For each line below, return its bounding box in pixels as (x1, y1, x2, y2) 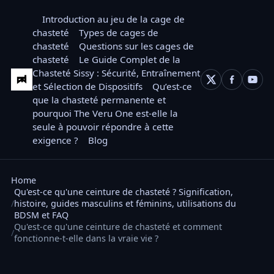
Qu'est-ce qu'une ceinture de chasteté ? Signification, (13, 186, 233, 198)
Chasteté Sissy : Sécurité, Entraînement (32, 67, 201, 79)
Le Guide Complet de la (79, 53, 181, 65)
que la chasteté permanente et (32, 94, 166, 106)
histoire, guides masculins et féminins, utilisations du (13, 198, 236, 209)
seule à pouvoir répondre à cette (32, 120, 174, 133)
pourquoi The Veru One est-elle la (32, 107, 179, 119)
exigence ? (32, 134, 79, 146)
